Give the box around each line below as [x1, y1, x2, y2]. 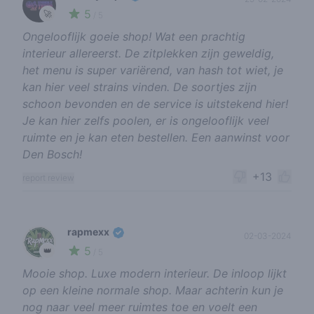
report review [22, 172, 74, 184]
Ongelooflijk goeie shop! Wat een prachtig [22, 29, 245, 44]
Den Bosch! [22, 147, 82, 162]
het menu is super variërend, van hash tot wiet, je [22, 63, 283, 78]
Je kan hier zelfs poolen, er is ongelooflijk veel [22, 114, 269, 128]
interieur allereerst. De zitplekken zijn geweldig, [22, 46, 274, 61]
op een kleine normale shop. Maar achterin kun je [22, 283, 283, 298]
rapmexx [67, 226, 111, 238]
